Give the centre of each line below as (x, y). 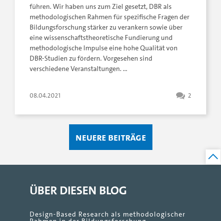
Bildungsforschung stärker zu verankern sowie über (106, 28)
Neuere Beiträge (110, 137)
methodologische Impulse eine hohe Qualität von (104, 48)
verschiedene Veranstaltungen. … (78, 69)
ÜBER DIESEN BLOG (78, 190)
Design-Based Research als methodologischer (108, 215)
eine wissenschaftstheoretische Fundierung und (101, 38)
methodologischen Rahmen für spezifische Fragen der (110, 17)
